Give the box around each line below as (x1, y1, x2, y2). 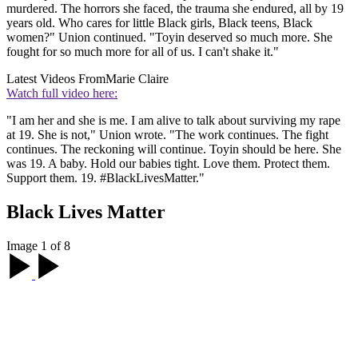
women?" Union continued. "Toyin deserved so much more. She (6, 30, 332, 45)
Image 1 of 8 (6, 238, 70, 253)
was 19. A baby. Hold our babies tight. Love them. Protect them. (6, 157, 330, 171)
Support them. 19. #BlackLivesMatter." (6, 171, 205, 185)
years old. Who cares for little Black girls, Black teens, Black (6, 16, 312, 30)
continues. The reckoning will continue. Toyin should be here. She (6, 142, 341, 157)
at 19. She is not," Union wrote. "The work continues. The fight (6, 128, 328, 142)
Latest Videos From (6, 72, 105, 86)
